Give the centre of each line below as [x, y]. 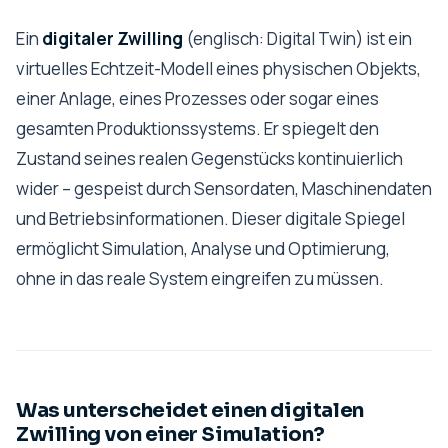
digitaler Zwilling [112, 38]
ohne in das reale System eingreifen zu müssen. [200, 278]
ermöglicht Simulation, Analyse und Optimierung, [203, 248]
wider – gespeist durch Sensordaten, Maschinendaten [224, 188]
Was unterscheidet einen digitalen [190, 410]
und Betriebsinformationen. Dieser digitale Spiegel [210, 218]
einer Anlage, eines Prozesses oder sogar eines [197, 98]
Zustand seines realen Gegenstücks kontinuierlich [209, 158]
